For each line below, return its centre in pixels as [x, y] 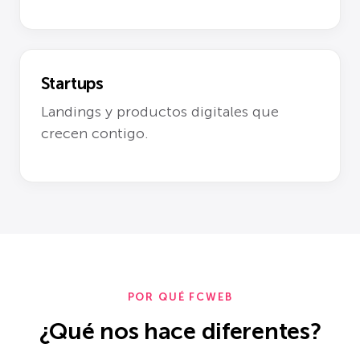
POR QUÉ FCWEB [180, 297]
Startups [72, 84]
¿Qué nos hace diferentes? [180, 331]
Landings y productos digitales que [160, 111]
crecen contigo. [94, 133]
